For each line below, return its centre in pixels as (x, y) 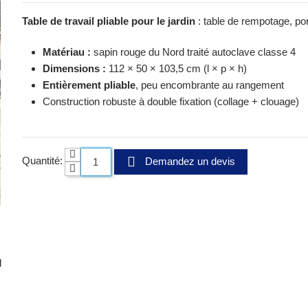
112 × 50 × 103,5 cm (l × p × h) (177, 68)
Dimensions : (75, 68)
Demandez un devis (190, 162)
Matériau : (67, 52)
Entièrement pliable (89, 85)
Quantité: (43, 161)
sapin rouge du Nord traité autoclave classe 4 (194, 52)
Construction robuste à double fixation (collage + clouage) (171, 101)
